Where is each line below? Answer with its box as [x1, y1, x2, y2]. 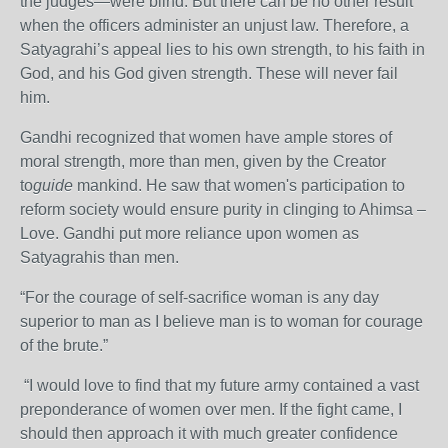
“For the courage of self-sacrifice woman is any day [20, 289, 379, 306]
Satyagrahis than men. [20, 249, 179, 266]
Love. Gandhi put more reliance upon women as [20, 225, 359, 242]
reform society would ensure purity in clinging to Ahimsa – [20, 201, 426, 218]
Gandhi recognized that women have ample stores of [20, 129, 392, 146]
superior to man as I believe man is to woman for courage [20, 313, 423, 330]
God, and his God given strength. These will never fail [20, 65, 398, 82]
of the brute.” [20, 337, 108, 354]
